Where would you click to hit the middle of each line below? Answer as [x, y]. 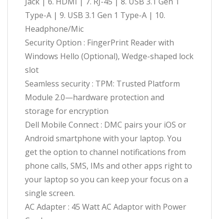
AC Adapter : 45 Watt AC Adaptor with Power [106, 207]
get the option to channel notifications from [105, 152]
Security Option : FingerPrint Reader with [99, 43]
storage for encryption [67, 111]
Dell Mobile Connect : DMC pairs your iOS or [106, 125]
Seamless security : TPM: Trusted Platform [102, 84]
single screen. [50, 193]
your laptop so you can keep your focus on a [107, 180]
